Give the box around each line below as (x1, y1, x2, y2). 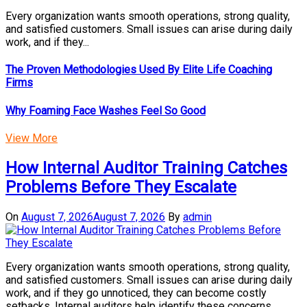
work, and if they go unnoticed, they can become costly (5, 286, 267, 299)
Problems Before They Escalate (5, 177, 236, 197)
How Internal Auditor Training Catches (5, 158, 287, 177)
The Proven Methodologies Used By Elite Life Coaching (5, 63, 272, 77)
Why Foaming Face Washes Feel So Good (5, 103, 206, 117)
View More (5, 131, 58, 145)
